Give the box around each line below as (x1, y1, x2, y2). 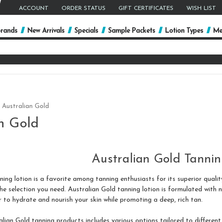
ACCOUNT (18, 5, 49, 11)
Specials (74, 27, 98, 35)
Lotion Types (165, 27, 203, 35)
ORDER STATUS (61, 5, 106, 11)
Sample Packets (108, 27, 155, 35)
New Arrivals (27, 27, 64, 35)
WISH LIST (186, 5, 216, 11)
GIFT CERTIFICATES (118, 5, 173, 11)
